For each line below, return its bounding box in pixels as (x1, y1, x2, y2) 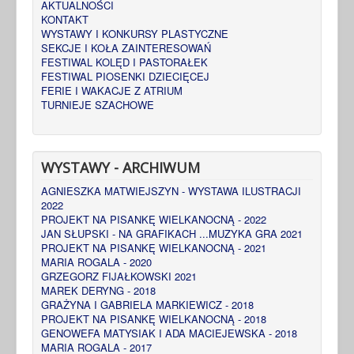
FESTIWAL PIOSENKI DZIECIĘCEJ (41, 68, 209, 84)
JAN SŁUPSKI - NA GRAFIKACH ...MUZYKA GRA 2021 (41, 225, 303, 241)
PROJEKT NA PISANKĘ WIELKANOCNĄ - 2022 (41, 211, 266, 227)
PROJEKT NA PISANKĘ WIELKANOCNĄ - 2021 (41, 239, 266, 255)
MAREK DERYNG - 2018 (41, 282, 156, 298)
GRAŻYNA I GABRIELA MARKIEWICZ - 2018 (41, 296, 254, 312)
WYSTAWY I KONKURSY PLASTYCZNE (41, 25, 228, 41)
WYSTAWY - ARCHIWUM (41, 157, 200, 177)
